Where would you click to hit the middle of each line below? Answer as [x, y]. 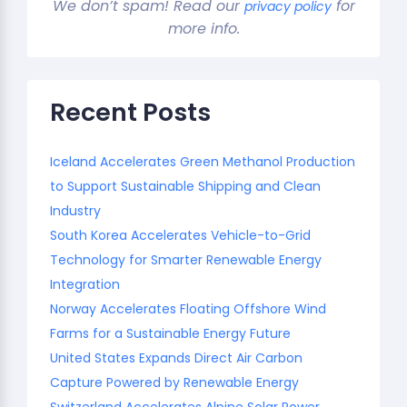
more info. [203, 28]
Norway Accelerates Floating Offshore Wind [188, 308]
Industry [75, 210]
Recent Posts [130, 112]
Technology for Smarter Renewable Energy [186, 259]
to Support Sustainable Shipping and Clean [185, 186]
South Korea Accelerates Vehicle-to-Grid [180, 235]
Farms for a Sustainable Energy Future [170, 333]
